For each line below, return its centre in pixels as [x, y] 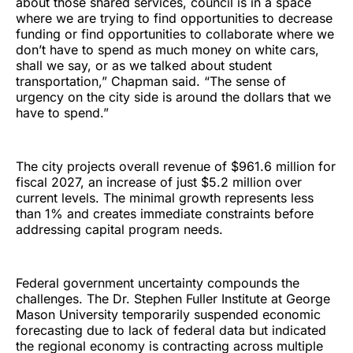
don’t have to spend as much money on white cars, [167, 49]
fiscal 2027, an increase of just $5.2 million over [159, 182]
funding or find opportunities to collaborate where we [175, 33]
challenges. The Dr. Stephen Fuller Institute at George [173, 298]
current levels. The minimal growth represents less [165, 197]
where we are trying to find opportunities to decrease [174, 18]
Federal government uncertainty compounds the [158, 282]
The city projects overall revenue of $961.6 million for [176, 166]
